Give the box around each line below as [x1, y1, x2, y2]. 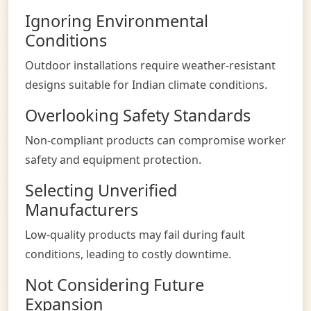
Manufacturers [25, 198, 138, 221]
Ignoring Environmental [25, 9, 208, 32]
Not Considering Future [25, 273, 204, 296]
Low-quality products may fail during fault [25, 226, 245, 242]
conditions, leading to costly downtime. [25, 246, 231, 262]
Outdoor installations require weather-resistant [25, 57, 276, 73]
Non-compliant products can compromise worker [25, 132, 286, 148]
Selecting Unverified [25, 178, 177, 201]
